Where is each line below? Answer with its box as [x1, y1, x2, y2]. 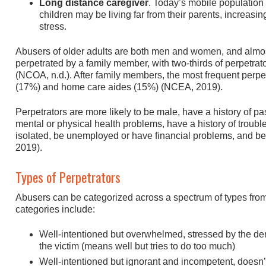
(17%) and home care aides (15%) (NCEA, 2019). [15, 82, 223, 92]
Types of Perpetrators [15, 166, 121, 186]
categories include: [15, 204, 95, 214]
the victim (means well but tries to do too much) [39, 241, 235, 252]
